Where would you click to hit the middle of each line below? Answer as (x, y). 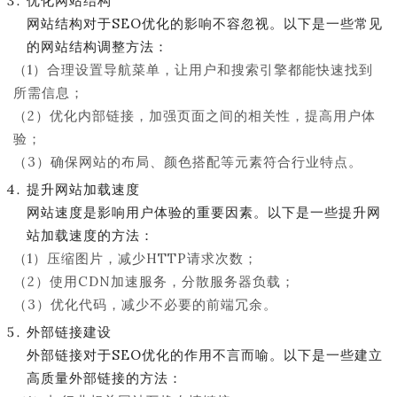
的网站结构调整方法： (97, 47)
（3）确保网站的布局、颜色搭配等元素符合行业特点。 (188, 162)
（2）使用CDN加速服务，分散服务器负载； (154, 281)
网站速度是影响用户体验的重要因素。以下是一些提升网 (204, 212)
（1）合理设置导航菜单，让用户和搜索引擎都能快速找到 (193, 70)
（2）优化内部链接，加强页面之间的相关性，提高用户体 (195, 116)
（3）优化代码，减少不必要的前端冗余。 (145, 304)
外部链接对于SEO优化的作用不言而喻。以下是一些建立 (205, 355)
